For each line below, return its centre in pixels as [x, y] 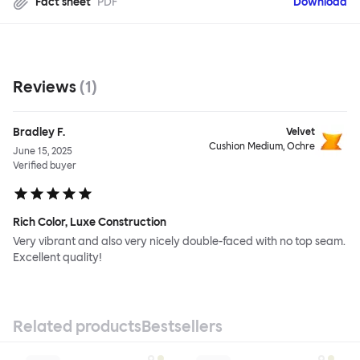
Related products [77, 327]
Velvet [301, 132]
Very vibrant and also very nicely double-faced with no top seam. [179, 242]
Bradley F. [39, 133]
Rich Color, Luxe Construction [90, 223]
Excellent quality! [57, 258]
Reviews [46, 87]
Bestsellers [182, 327]
